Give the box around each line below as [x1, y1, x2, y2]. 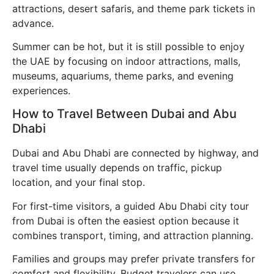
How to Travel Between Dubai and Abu [12, 106, 237, 122]
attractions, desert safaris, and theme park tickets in [12, 2, 255, 15]
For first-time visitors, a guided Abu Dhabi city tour [12, 199, 249, 212]
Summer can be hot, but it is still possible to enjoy [12, 40, 245, 53]
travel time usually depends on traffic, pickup [12, 161, 222, 174]
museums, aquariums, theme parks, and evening [12, 69, 234, 82]
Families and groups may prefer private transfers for [12, 253, 255, 265]
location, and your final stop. [12, 176, 145, 189]
